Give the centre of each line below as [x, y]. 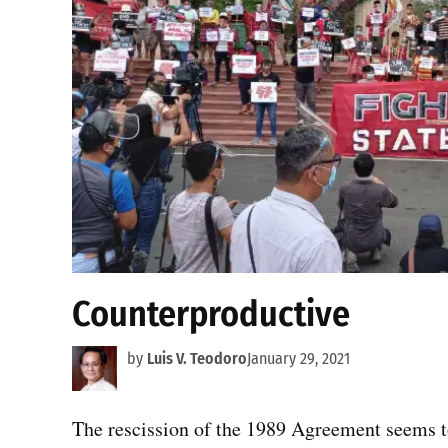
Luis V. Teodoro [197, 358]
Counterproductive [211, 313]
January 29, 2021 [298, 358]
